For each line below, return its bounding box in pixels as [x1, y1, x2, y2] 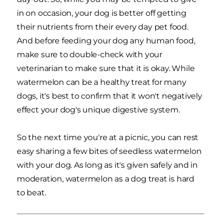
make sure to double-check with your [17, 49, 162, 59]
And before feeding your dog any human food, [17, 36, 195, 45]
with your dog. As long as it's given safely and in [17, 160, 198, 170]
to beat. [17, 187, 46, 197]
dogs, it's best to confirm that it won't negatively [17, 91, 202, 101]
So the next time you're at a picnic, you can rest [17, 132, 199, 142]
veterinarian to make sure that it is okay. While [17, 63, 195, 73]
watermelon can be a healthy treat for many [17, 77, 186, 87]
